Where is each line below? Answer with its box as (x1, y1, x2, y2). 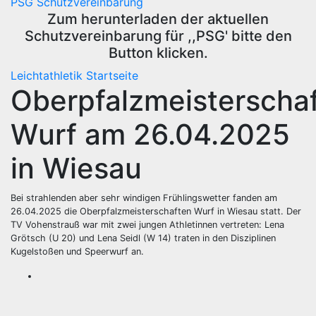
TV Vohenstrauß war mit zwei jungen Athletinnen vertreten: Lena (11, 219, 284, 230)
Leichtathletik (11, 68, 86, 83)
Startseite (86, 68, 138, 83)
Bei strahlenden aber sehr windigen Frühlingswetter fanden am (11, 192, 277, 203)
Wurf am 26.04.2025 (11, 116, 290, 152)
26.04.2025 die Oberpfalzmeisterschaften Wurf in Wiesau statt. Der (11, 205, 301, 217)
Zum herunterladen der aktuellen (47, 10, 269, 28)
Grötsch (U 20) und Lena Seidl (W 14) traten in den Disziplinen (11, 232, 276, 243)
